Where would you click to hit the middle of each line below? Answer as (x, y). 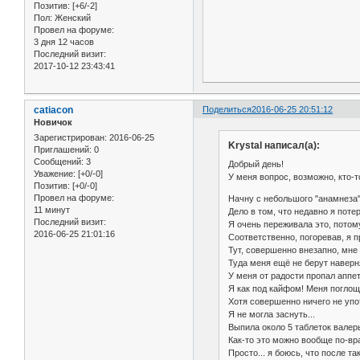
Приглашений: (63, 150)
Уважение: (55, 174)
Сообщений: (59, 162)
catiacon (53, 110)
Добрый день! (256, 164)
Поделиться (227, 110)
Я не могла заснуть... (271, 315)
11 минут (52, 210)
